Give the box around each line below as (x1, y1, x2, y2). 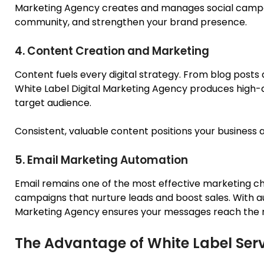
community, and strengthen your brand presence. (15, 15, 247, 29)
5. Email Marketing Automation (15, 151, 188, 168)
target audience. (15, 95, 91, 110)
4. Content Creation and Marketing (15, 42, 209, 59)
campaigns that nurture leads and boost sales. (15, 190, 233, 204)
